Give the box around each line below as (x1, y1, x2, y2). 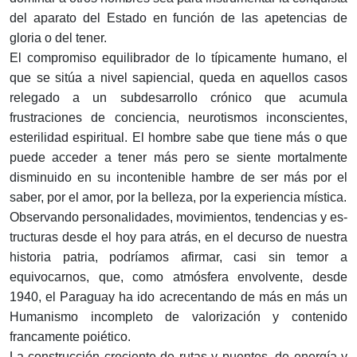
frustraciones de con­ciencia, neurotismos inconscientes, (10, 111, 347, 125)
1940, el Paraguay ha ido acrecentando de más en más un (10, 290, 347, 304)
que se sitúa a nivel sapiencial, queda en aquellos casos (10, 71, 347, 85)
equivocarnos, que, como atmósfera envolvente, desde (10, 270, 347, 284)
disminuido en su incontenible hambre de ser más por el (10, 171, 347, 185)
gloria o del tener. (10, 31, 107, 45)
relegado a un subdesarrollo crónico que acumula (10, 91, 347, 105)
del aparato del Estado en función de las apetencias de (10, 11, 347, 25)
